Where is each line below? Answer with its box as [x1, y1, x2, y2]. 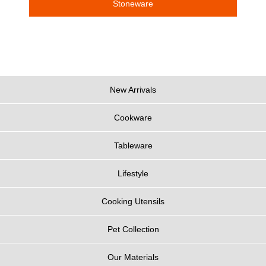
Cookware [114, 113, 152, 122]
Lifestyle [118, 169, 148, 178]
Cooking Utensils [102, 197, 164, 206]
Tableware [113, 141, 153, 150]
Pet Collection [107, 224, 159, 234]
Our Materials [107, 252, 159, 262]
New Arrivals [110, 85, 156, 94]
